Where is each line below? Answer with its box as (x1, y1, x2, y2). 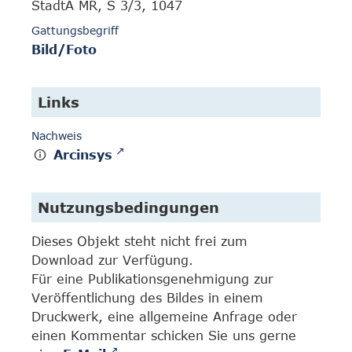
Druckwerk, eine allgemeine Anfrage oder (31, 310, 297, 324)
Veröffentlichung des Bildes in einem (31, 291, 263, 305)
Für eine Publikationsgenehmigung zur (31, 272, 273, 286)
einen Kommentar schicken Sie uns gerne (31, 328, 296, 343)
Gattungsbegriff (31, 24, 119, 38)
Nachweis (31, 129, 82, 143)
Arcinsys (53, 148, 113, 163)
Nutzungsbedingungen (38, 199, 219, 216)
